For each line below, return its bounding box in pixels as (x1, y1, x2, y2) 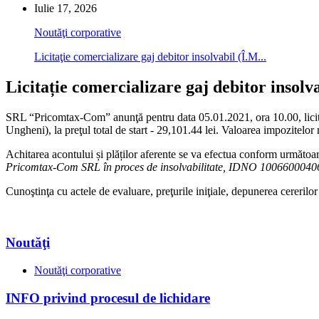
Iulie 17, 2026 (34, 1, 97, 14)
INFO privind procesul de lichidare (6, 290, 210, 305)
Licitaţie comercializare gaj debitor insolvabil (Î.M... (34, 50, 266, 63)
